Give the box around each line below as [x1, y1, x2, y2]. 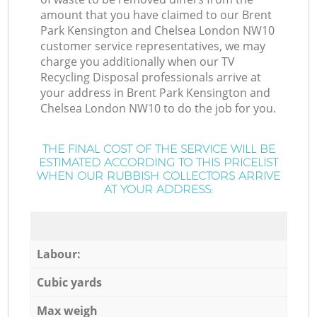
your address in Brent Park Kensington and [40, 85, 271, 101]
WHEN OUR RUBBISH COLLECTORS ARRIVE [37, 169, 280, 183]
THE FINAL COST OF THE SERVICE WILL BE [42, 142, 275, 156]
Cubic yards [36, 274, 102, 290]
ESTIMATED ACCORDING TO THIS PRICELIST [39, 156, 278, 170]
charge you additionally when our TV [40, 54, 236, 70]
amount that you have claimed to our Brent [40, 7, 272, 23]
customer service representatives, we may [40, 38, 266, 54]
